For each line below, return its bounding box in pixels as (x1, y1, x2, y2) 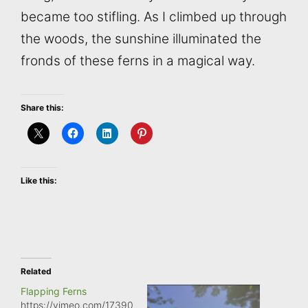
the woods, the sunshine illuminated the (21, 30, 261, 47)
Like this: (21, 175, 57, 186)
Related (21, 266, 52, 277)
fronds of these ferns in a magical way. (21, 52, 255, 69)
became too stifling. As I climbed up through (21, 8, 287, 25)
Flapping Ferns (21, 285, 87, 298)
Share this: (21, 102, 64, 113)
